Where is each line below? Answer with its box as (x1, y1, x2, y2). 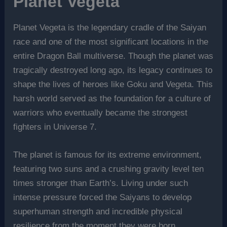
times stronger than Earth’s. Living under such (13, 178, 188, 188)
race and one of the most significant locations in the (13, 37, 209, 47)
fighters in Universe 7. (13, 122, 97, 132)
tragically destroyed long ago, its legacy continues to (13, 65, 213, 75)
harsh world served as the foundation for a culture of (13, 94, 211, 104)
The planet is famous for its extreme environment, (13, 150, 202, 160)
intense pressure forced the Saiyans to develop (13, 193, 192, 203)
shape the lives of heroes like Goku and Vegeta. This (13, 80, 213, 90)
